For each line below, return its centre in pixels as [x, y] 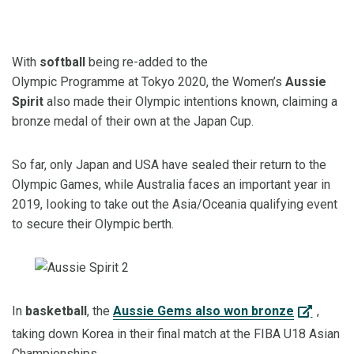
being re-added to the [147, 62]
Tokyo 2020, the [185, 82]
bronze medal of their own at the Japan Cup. [133, 122]
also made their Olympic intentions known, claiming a [190, 102]
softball [62, 62]
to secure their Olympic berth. [93, 224]
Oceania [226, 205]
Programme [92, 82]
